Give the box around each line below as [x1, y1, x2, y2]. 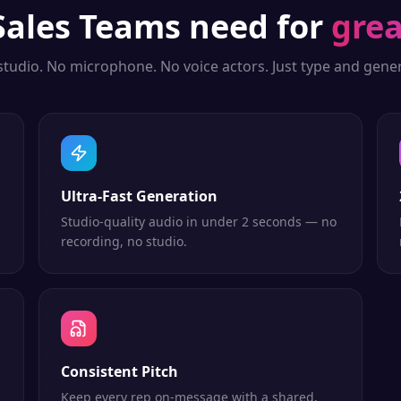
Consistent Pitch [60, 362, 178, 381]
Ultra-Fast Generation [60, 186, 218, 206]
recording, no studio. [60, 233, 187, 250]
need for [181, 4, 323, 48]
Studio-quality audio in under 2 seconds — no [60, 213, 337, 230]
